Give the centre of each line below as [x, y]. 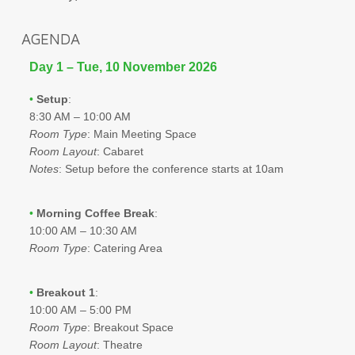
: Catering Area [124, 248]
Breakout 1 [65, 292]
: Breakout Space [130, 327]
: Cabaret [120, 151]
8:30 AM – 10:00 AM [80, 116]
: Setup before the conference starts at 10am [171, 168]
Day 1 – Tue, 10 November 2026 [123, 67]
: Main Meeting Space [141, 134]
